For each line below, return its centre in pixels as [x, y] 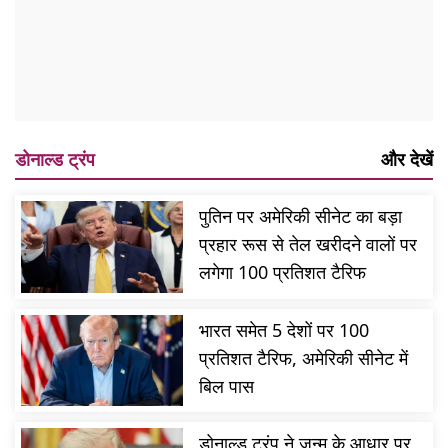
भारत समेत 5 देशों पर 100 [284, 329]
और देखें [407, 159]
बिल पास [227, 385]
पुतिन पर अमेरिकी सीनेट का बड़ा [301, 216]
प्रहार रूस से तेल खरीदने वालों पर [308, 244]
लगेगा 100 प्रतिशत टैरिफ [283, 272]
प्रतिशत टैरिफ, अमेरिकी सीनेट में [304, 357]
